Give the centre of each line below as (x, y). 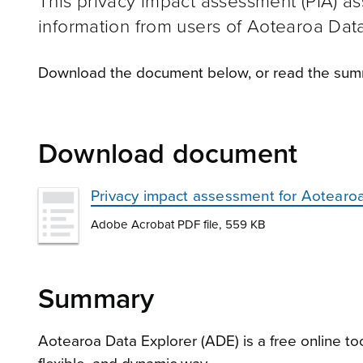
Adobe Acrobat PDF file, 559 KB (178, 224)
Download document (168, 154)
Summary (96, 299)
